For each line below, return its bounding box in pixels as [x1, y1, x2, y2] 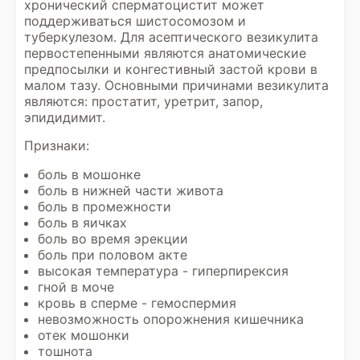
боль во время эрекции [38, 231, 188, 247]
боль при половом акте [38, 247, 187, 263]
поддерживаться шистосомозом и [24, 13, 246, 29]
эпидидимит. [24, 109, 105, 125]
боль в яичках [38, 215, 127, 231]
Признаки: [24, 137, 89, 153]
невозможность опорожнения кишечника [38, 311, 304, 327]
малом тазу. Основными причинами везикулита [24, 77, 329, 93]
